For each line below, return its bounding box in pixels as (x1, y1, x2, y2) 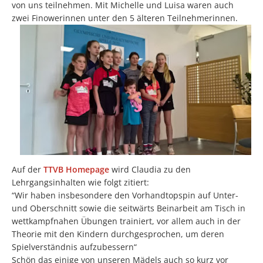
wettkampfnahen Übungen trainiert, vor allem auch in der (12, 215, 241, 227)
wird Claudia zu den (109, 163, 191, 175)
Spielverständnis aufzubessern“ (12, 241, 137, 252)
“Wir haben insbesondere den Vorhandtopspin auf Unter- (12, 189, 238, 201)
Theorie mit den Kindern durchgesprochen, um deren (12, 228, 224, 240)
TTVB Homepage (43, 163, 109, 175)
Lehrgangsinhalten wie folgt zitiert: (12, 176, 149, 188)
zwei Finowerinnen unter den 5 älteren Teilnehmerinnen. (12, 12, 240, 23)
